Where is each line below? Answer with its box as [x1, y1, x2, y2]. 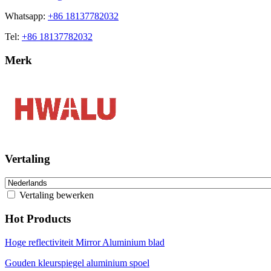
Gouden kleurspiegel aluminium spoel [5, 257, 149, 268]
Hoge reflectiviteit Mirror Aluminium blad [5, 237, 165, 247]
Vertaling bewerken [17, 190, 94, 201]
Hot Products [5, 212, 71, 225]
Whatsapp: [5, 11, 48, 22]
